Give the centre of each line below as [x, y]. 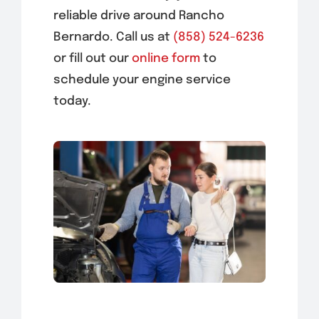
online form [166, 58]
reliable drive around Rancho [138, 16]
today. [72, 101]
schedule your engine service [142, 80]
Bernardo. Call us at [113, 37]
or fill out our [92, 58]
